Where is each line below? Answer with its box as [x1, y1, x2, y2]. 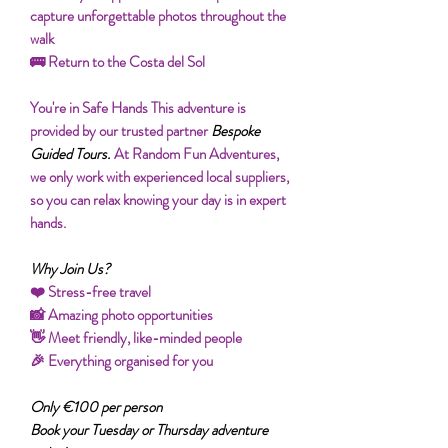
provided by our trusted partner [30, 120, 211, 142]
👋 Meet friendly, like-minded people [30, 327, 242, 349]
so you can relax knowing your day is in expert [30, 189, 286, 211]
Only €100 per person [30, 396, 162, 418]
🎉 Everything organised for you [30, 350, 213, 372]
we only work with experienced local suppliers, [30, 166, 289, 188]
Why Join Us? [30, 258, 110, 280]
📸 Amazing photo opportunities [30, 304, 213, 326]
